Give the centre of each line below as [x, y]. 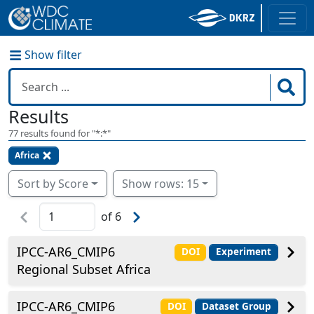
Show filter [52, 55]
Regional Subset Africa [84, 269]
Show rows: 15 [192, 184]
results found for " [57, 133]
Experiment [244, 252]
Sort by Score [53, 184]
